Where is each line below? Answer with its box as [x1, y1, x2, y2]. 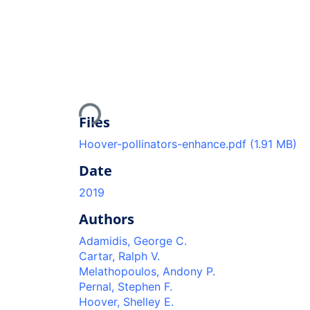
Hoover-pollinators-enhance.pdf [79, 136, 250, 151]
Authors [79, 209, 134, 228]
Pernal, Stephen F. [79, 279, 172, 293]
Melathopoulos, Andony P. [79, 264, 215, 278]
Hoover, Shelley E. [79, 294, 174, 309]
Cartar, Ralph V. [79, 248, 160, 263]
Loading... [79, 89, 131, 123]
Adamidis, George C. [79, 233, 187, 248]
